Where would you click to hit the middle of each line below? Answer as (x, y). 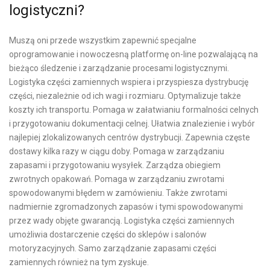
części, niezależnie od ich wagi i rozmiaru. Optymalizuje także (125, 96)
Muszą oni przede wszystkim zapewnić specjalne (103, 40)
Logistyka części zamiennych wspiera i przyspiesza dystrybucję (129, 82)
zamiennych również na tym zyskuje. (79, 262)
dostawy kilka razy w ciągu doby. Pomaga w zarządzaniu (117, 151)
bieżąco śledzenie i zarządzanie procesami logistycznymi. (119, 68)
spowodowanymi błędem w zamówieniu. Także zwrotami (118, 193)
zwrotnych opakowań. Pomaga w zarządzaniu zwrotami (117, 179)
